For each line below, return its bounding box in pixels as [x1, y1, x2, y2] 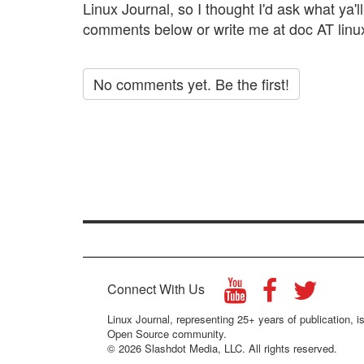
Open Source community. [107, 326, 227, 342]
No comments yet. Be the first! [93, 73, 289, 95]
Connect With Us [107, 279, 208, 299]
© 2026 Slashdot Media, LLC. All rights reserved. [107, 340, 337, 357]
